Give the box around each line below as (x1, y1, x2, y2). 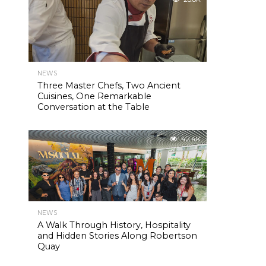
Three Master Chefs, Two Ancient (37, 80, 180, 91)
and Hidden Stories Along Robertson (37, 230, 197, 241)
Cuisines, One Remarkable (37, 91, 151, 102)
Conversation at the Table (37, 102, 150, 112)
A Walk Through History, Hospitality (37, 220, 191, 230)
